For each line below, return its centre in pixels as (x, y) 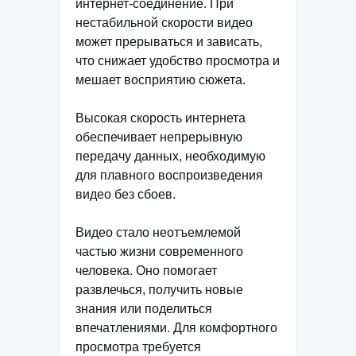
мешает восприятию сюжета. (161, 80)
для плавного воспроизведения (169, 176)
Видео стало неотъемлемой (158, 233)
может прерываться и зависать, (169, 42)
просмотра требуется (138, 347)
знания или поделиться (144, 309)
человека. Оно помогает (146, 271)
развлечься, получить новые (159, 290)
